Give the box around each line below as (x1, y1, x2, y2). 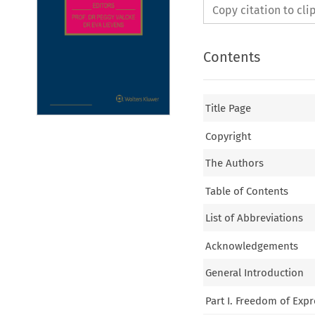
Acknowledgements (205, 239, 299, 252)
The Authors (205, 157, 264, 170)
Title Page (205, 102, 252, 115)
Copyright (205, 129, 252, 143)
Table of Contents (205, 184, 289, 198)
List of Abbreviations (205, 212, 304, 225)
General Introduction (205, 266, 304, 280)
